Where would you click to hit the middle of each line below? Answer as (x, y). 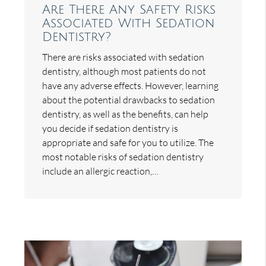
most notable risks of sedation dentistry (123, 156)
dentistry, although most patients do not (124, 71)
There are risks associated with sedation (123, 57)
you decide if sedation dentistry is (110, 128)
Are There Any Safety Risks (129, 9)
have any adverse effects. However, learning (131, 85)
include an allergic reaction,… (101, 171)
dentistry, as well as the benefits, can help (126, 114)
